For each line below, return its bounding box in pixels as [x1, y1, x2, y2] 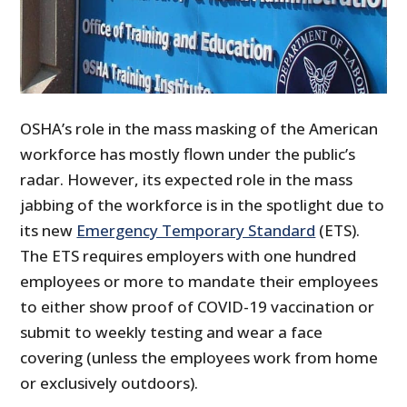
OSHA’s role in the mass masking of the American [20, 117, 379, 139]
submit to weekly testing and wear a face [20, 321, 323, 342]
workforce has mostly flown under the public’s [20, 143, 356, 164]
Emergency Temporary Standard [76, 219, 316, 241]
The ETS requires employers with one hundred [20, 244, 357, 266]
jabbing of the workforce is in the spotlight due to [20, 194, 385, 215]
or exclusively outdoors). [20, 372, 199, 393]
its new [20, 219, 77, 241]
